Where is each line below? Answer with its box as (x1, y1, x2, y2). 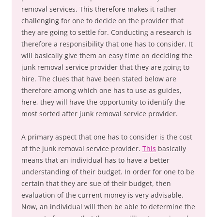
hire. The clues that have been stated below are (21, 74, 176, 83)
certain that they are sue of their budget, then (21, 179, 171, 188)
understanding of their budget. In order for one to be (21, 167, 194, 176)
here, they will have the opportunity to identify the (21, 97, 185, 107)
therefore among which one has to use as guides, (21, 86, 182, 95)
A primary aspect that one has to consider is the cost (21, 132, 192, 141)
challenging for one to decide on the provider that (21, 16, 184, 25)
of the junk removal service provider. (21, 144, 142, 153)
